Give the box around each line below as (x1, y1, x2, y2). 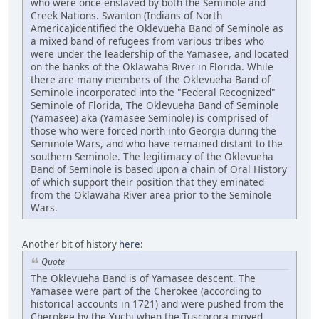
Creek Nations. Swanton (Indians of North (31, 9, 222, 23)
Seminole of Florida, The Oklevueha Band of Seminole (31, 98, 279, 113)
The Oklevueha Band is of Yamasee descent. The (31, 271, 256, 286)
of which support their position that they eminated (31, 175, 264, 189)
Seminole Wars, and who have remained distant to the (31, 137, 283, 151)
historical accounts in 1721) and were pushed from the (31, 297, 284, 311)
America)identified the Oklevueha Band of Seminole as (31, 21, 283, 36)
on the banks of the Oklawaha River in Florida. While (31, 60, 273, 74)
